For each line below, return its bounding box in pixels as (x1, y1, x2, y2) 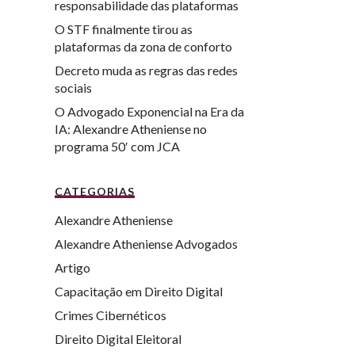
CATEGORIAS (54, 184, 135, 198)
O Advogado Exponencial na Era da (54, 103, 244, 119)
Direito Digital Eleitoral (54, 330, 181, 346)
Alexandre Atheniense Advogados (54, 235, 238, 251)
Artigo (54, 259, 90, 275)
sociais (54, 79, 92, 95)
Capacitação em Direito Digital (54, 283, 223, 299)
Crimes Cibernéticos (54, 307, 166, 323)
